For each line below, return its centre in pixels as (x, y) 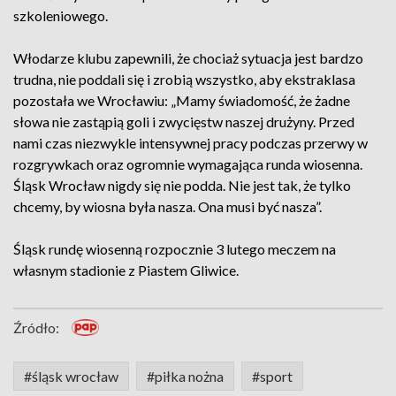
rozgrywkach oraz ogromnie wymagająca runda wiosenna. (188, 164)
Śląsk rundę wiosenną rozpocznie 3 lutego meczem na (175, 249)
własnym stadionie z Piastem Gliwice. (126, 270)
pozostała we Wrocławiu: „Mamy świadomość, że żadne (182, 100)
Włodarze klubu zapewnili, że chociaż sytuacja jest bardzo (188, 58)
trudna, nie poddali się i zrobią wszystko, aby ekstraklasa (184, 79)
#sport (272, 376)
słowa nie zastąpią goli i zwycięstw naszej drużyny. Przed (184, 122)
